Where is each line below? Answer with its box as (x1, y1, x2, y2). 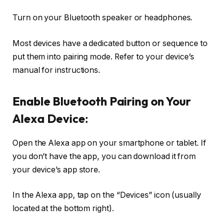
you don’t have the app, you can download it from (12, 151, 196, 161)
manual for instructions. (12, 65, 101, 75)
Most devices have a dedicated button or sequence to (12, 38, 208, 48)
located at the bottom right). (12, 204, 114, 214)
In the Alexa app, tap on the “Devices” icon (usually (12, 190, 201, 200)
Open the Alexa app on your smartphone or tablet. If (12, 138, 206, 148)
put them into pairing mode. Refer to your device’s (12, 52, 195, 61)
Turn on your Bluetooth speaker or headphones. (12, 12, 193, 22)
